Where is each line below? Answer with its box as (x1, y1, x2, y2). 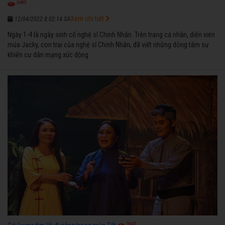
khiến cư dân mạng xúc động (8, 51, 88, 59)
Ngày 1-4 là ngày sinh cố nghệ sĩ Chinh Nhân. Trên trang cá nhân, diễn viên (8, 31, 215, 39)
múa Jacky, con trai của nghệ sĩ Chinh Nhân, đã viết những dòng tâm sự (8, 41, 209, 49)
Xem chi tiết (70, 15, 105, 23)
